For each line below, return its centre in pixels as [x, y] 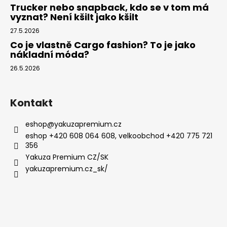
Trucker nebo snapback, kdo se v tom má [109, 8]
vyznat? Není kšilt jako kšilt [74, 17]
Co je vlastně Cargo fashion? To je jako [103, 45]
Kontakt [31, 103]
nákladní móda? [50, 55]
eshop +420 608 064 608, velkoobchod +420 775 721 [119, 136]
